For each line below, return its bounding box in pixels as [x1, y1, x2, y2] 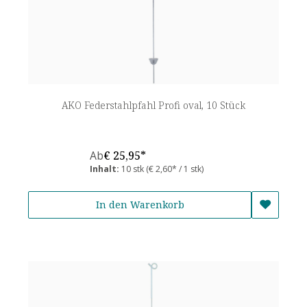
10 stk [121, 162, 146, 175]
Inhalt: [90, 162, 121, 175]
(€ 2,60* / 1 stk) [146, 162, 204, 175]
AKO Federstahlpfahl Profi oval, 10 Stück [62, 98, 245, 112]
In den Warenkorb [95, 198, 184, 212]
